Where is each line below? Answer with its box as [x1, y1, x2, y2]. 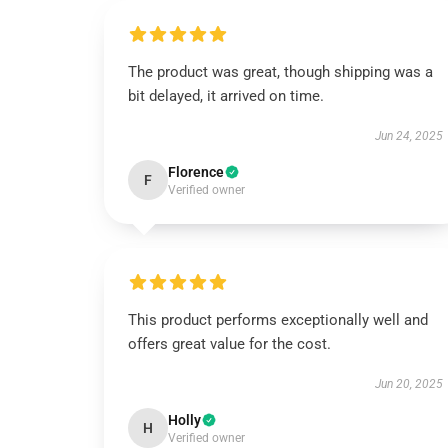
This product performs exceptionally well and [128, 311, 428, 329]
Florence [168, 164, 224, 180]
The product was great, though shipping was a [128, 63, 433, 81]
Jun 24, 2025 [374, 129, 443, 143]
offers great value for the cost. [128, 335, 331, 353]
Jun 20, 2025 [374, 377, 443, 391]
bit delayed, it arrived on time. [128, 87, 324, 105]
